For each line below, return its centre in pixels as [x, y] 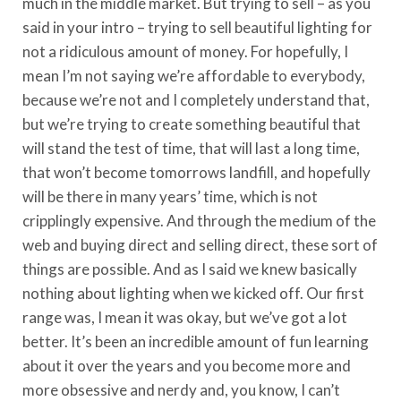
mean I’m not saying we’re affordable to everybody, [194, 75]
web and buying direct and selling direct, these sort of [200, 244]
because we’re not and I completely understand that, [196, 99]
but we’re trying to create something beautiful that [192, 124]
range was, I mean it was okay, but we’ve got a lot [185, 317]
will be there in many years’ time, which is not [170, 196]
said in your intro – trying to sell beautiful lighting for [197, 27]
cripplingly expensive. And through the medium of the [199, 220]
